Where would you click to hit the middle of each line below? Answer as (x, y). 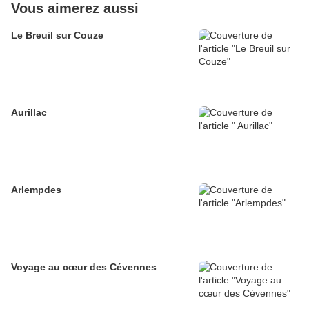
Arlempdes (36, 190)
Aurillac (29, 113)
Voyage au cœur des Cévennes (84, 267)
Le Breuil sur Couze (57, 36)
